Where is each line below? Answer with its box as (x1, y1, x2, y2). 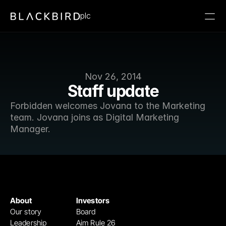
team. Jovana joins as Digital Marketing (10, 112, 179, 123)
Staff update (67, 81, 159, 101)
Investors (76, 196, 109, 205)
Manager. (10, 124, 50, 134)
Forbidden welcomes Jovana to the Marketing (10, 100, 205, 111)
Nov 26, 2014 (84, 71, 142, 82)
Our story (10, 207, 41, 216)
